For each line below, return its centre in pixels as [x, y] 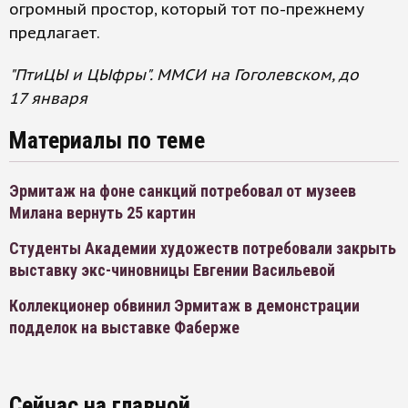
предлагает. [55, 33]
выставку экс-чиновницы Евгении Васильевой [172, 270]
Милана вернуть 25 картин [102, 213]
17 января [48, 99]
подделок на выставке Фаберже [124, 328]
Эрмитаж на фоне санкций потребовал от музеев [183, 191]
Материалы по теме [107, 141]
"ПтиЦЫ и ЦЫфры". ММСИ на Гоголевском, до [184, 75]
